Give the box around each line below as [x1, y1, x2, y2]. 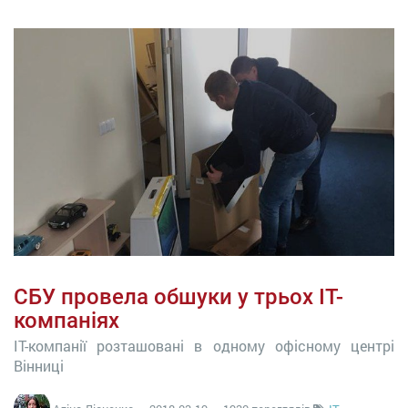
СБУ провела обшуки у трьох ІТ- [14, 284, 343, 310]
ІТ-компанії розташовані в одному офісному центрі [14, 336, 394, 355]
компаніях [14, 308, 119, 333]
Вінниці [14, 356, 64, 375]
